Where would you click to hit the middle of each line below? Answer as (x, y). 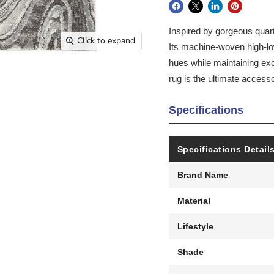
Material (194, 200)
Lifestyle (195, 226)
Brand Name (202, 175)
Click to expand (106, 41)
